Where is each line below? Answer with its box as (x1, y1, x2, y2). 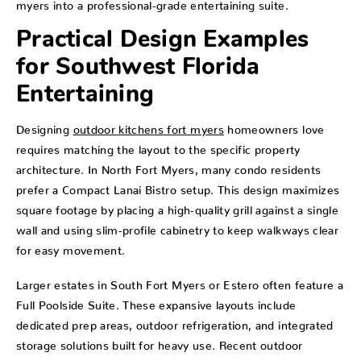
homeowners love (223, 122, 325, 131)
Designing (16, 122, 73, 131)
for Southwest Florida (16, 56, 260, 80)
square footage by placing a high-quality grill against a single (16, 203, 339, 212)
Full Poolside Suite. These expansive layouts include (16, 297, 297, 306)
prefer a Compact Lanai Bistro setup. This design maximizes (16, 183, 340, 192)
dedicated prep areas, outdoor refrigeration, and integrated (16, 317, 334, 326)
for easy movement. (16, 243, 126, 252)
